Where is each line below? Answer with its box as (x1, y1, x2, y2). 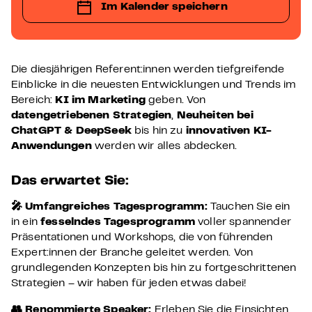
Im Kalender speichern (101, 2, 228, 12)
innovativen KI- (185, 126, 272, 136)
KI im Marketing (55, 95, 149, 105)
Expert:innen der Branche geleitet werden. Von (11, 248, 253, 258)
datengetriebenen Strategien (11, 111, 172, 120)
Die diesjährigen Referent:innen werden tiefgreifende (11, 65, 285, 75)
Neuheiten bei (176, 111, 253, 120)
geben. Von (148, 95, 206, 105)
